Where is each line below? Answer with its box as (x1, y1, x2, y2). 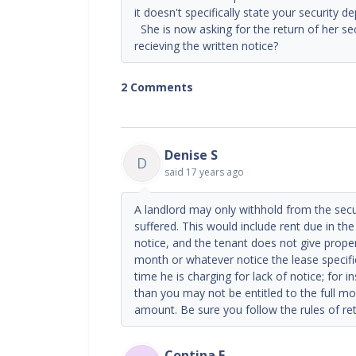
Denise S (164, 145, 218, 164)
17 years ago (186, 164, 244, 179)
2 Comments (121, 79, 193, 95)
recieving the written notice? (134, 37, 278, 53)
